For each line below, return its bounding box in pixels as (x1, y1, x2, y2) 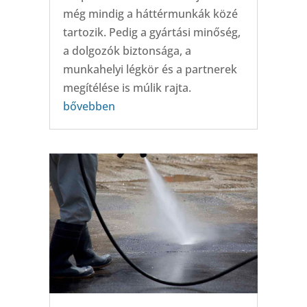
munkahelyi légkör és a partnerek (62, 62, 237, 77)
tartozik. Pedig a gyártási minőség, (62, 25, 241, 40)
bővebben (62, 99, 115, 114)
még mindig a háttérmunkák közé (62, 6, 238, 22)
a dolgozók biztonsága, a (62, 43, 191, 59)
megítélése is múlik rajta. (62, 80, 191, 96)
